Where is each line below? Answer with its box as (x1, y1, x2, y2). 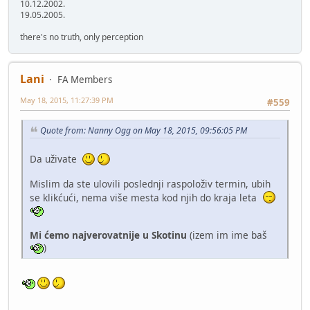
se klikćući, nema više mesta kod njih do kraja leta (30, 190, 262, 204)
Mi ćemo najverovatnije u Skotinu (30, 228, 187, 241)
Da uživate (30, 152, 82, 165)
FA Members (57, 73, 112, 86)
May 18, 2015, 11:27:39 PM (20, 94, 113, 105)
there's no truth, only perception (20, 30, 143, 43)
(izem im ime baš (187, 228, 270, 241)
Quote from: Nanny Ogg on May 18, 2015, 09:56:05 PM (40, 124, 247, 136)
